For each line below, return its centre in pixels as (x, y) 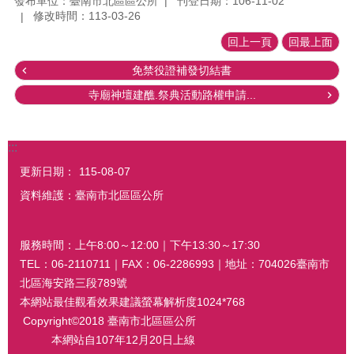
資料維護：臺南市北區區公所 (92, 196)
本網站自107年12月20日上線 (107, 339)
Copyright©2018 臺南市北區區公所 (108, 320)
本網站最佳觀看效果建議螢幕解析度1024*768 (134, 301)
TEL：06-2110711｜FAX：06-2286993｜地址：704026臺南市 (175, 264)
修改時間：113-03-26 (87, 16)
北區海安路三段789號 (73, 282)
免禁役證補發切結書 (182, 71)
